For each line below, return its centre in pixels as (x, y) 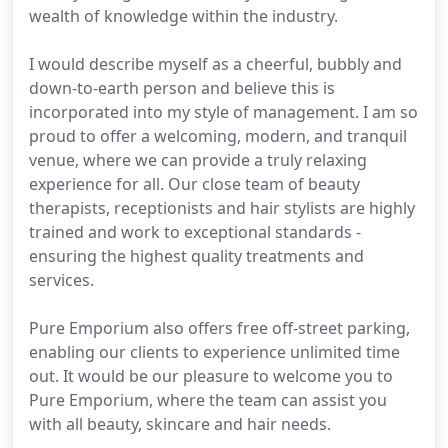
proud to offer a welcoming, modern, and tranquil (218, 136)
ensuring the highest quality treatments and (196, 256)
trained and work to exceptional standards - (195, 232)
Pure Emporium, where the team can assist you (208, 400)
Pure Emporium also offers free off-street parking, (219, 328)
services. (61, 280)
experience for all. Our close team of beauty (194, 184)
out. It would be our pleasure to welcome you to (211, 376)
